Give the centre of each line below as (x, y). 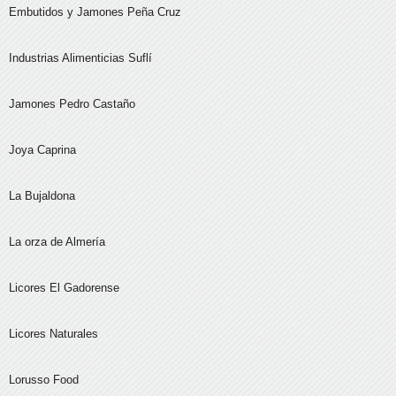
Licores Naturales (53, 334)
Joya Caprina (42, 150)
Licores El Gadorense (64, 288)
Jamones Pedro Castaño (72, 104)
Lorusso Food (44, 380)
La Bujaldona (42, 196)
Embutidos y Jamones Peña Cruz (95, 12)
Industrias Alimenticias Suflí (80, 58)
